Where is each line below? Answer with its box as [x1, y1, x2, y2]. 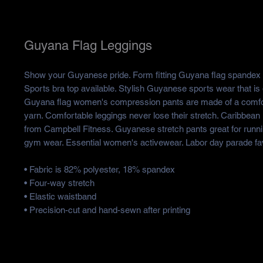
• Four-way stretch [23, 178, 95, 188]
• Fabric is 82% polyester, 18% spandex [23, 164, 175, 175]
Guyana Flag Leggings [23, 38, 152, 53]
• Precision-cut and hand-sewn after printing [23, 205, 190, 215]
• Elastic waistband [23, 191, 96, 202]
